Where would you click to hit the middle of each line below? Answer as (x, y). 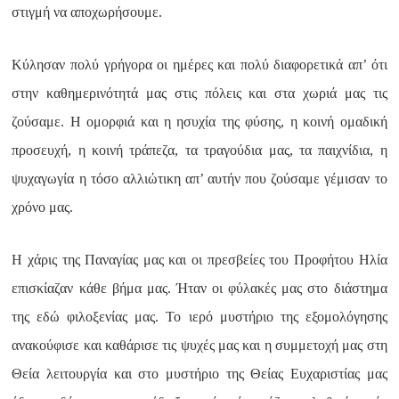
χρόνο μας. (43, 207)
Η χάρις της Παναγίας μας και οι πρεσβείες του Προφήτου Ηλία (199, 260)
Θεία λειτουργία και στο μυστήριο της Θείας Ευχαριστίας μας (199, 374)
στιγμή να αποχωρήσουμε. (87, 12)
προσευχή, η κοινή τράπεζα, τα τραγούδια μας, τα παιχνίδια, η (199, 150)
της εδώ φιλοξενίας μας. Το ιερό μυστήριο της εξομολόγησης (199, 317)
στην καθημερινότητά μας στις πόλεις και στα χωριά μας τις (199, 93)
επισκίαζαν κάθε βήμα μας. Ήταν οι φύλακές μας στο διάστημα (199, 288)
